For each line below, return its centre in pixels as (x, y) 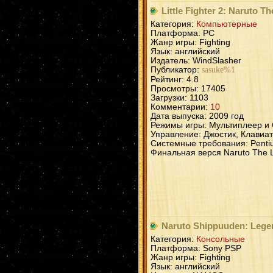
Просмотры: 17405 (188, 89)
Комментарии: (180, 107)
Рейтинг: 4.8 (175, 80)
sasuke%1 (218, 70)
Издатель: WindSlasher (196, 61)
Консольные (221, 239)
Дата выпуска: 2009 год (197, 116)
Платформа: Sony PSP (196, 249)
